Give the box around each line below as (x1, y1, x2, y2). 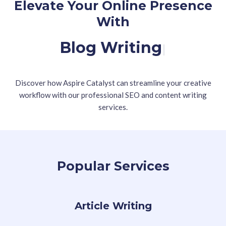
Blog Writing (60, 38, 162, 57)
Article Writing (74, 200, 152, 212)
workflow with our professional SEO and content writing (19, 90, 207, 99)
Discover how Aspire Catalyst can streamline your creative (15, 78, 211, 87)
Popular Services (56, 158, 169, 174)
